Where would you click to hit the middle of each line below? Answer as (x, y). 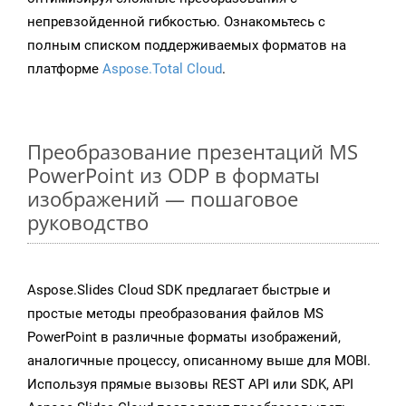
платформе (65, 69)
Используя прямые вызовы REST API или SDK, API (190, 385)
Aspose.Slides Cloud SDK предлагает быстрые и (179, 290)
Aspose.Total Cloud (162, 69)
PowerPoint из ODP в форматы (174, 175)
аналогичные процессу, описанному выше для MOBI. (199, 361)
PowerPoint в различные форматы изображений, (184, 338)
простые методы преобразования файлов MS (175, 314)
